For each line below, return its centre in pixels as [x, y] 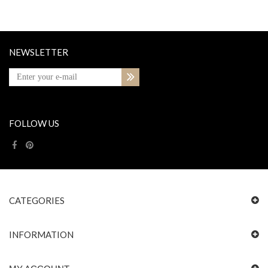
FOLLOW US [34, 123]
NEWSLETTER [39, 52]
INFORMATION [41, 234]
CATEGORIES [37, 200]
